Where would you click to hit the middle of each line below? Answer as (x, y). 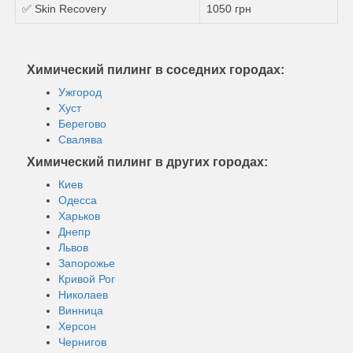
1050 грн (229, 8)
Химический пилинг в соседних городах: (156, 69)
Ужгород (80, 92)
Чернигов (82, 342)
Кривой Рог (87, 279)
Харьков (79, 216)
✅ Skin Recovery (64, 8)
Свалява (80, 139)
